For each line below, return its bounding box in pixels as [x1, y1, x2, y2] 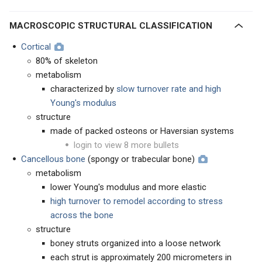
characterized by [50, 84, 116, 94]
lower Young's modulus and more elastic [50, 182, 206, 192]
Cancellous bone [21, 154, 85, 164]
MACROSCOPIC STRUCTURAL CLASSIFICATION [17, 20, 212, 31]
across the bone [50, 210, 113, 220]
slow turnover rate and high [116, 84, 221, 94]
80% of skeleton [36, 56, 98, 66]
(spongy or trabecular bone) [85, 154, 195, 164]
